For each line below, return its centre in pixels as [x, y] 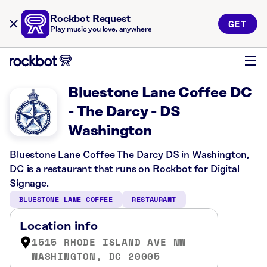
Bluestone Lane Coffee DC [160, 93]
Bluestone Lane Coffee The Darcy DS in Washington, [130, 155]
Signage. [29, 184]
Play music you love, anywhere [101, 30]
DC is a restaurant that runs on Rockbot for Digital [125, 169]
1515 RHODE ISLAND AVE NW [109, 242]
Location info [59, 226]
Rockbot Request [90, 19]
